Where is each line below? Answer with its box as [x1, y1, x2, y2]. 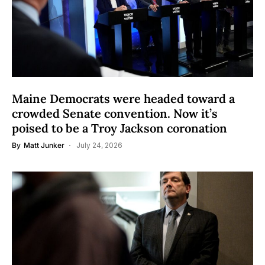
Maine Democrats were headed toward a [12, 91, 235, 106]
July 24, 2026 [76, 141, 122, 150]
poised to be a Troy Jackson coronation [12, 121, 227, 135]
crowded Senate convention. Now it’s [12, 106, 218, 121]
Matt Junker [24, 141, 64, 150]
